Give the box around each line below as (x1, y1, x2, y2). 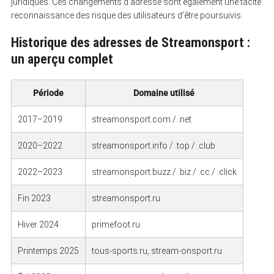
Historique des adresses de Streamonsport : (10, 34, 250, 50)
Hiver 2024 (17, 219, 59, 229)
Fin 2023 (17, 193, 51, 203)
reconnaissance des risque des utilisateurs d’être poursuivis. (10, 10, 243, 20)
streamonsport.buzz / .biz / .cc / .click (91, 166, 237, 177)
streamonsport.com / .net (91, 114, 191, 124)
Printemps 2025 (17, 245, 79, 256)
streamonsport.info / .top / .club (91, 140, 215, 150)
